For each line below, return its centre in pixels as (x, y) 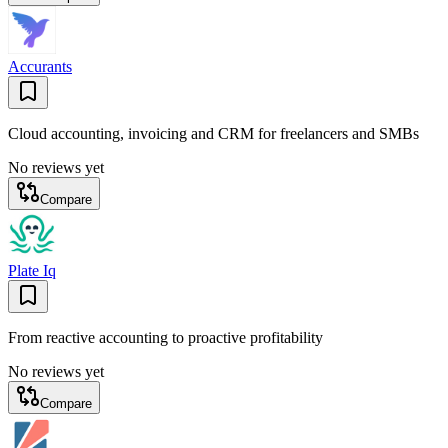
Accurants (40, 67)
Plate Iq (32, 271)
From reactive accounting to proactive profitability (165, 338)
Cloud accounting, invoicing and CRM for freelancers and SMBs (213, 134)
